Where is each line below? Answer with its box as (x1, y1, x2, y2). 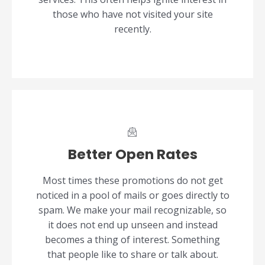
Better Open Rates (67, 145, 198, 164)
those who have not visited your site (52, 8, 213, 21)
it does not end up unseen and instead (47, 218, 218, 232)
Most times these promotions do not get (42, 174, 223, 188)
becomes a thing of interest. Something (45, 233, 220, 247)
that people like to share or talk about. (47, 248, 218, 261)
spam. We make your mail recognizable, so (38, 203, 227, 217)
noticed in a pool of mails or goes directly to (35, 189, 230, 202)
